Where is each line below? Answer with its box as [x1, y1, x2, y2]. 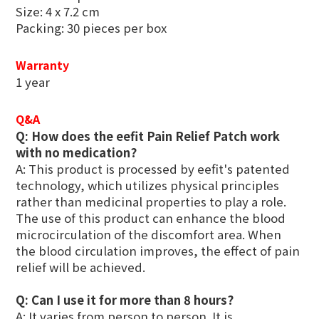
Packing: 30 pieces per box [16, 19, 167, 37]
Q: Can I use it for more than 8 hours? [16, 291, 234, 309]
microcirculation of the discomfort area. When [16, 226, 281, 244]
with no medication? [16, 144, 137, 162]
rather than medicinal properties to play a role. [16, 193, 286, 211]
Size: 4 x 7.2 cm [16, 3, 100, 21]
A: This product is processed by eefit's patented [16, 160, 290, 178]
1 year [16, 73, 50, 91]
